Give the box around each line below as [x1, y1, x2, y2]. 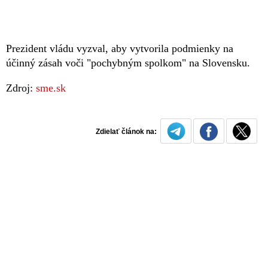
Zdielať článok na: [96, 127, 160, 136]
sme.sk [36, 82, 66, 95]
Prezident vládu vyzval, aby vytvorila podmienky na [6, 42, 233, 55]
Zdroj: [6, 82, 36, 95]
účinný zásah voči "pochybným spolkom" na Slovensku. [6, 57, 250, 69]
